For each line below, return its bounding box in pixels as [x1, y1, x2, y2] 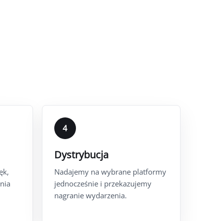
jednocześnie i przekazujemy [54, 178, 151, 188]
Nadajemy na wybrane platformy [54, 166, 166, 177]
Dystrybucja [54, 147, 109, 161]
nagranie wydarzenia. [54, 190, 127, 200]
